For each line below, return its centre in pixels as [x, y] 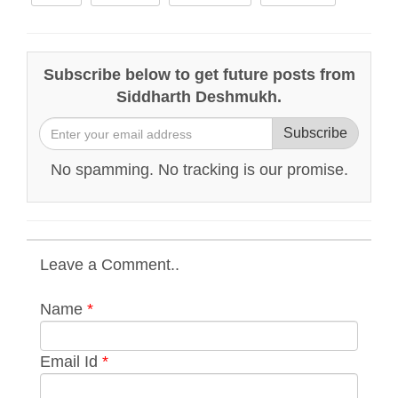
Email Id [71, 362]
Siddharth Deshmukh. [199, 97]
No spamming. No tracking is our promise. [199, 170]
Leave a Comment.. [110, 265]
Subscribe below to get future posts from [199, 75]
